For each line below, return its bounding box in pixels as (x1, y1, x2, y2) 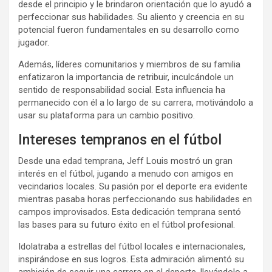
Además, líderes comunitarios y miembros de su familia (18, 59, 240, 70)
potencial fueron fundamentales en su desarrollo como (18, 24, 239, 35)
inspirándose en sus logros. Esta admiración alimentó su (18, 254, 244, 265)
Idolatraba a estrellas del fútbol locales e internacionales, (18, 241, 245, 252)
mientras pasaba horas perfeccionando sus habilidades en (18, 194, 252, 205)
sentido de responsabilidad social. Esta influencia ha (18, 84, 225, 95)
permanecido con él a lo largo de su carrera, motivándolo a (18, 97, 253, 108)
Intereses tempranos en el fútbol (18, 132, 222, 148)
